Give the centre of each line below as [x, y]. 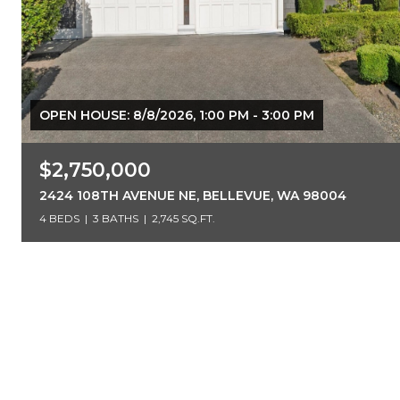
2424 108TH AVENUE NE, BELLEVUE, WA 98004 [193, 196]
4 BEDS [59, 218]
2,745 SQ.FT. [183, 218]
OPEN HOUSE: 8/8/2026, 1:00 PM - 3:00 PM [177, 115]
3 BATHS [116, 218]
